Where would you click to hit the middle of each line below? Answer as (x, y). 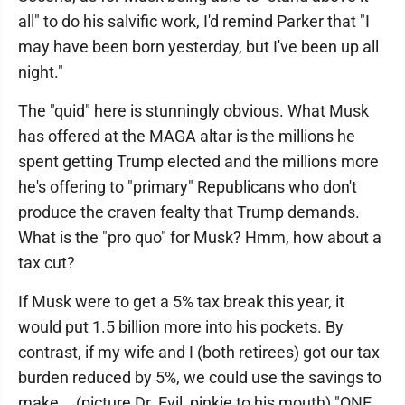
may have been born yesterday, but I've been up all (198, 47)
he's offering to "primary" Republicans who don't (188, 187)
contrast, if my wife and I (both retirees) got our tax (199, 352)
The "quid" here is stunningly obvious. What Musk (193, 111)
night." (41, 72)
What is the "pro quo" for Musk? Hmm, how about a (200, 237)
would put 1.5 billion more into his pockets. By (181, 327)
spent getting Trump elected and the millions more (198, 161)
